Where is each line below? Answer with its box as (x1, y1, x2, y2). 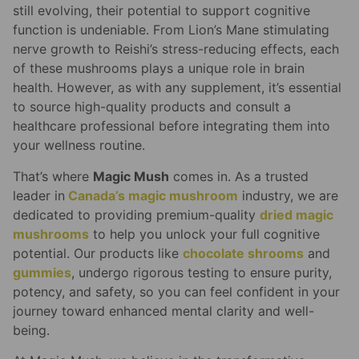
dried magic (260, 206, 333, 223)
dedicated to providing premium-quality (13, 206, 260, 223)
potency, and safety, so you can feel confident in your (13, 283, 340, 300)
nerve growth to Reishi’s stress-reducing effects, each (13, 41, 339, 58)
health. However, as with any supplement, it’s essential (13, 79, 341, 96)
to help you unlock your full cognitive (89, 225, 320, 242)
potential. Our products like (13, 244, 183, 261)
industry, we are (238, 187, 338, 204)
